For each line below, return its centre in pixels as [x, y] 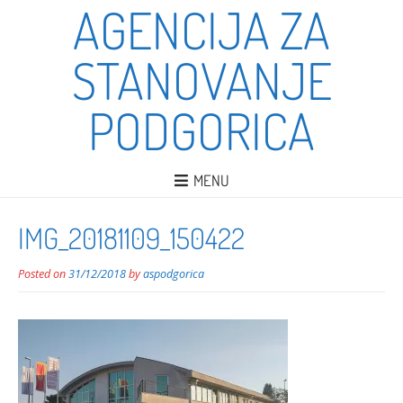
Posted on [43, 273]
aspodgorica [174, 273]
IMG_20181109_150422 [131, 237]
